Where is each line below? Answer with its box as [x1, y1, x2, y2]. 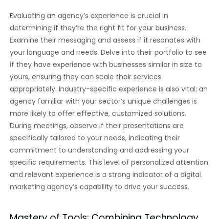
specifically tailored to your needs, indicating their [10, 133, 180, 143]
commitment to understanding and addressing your [10, 145, 189, 155]
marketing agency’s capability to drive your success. [10, 182, 189, 192]
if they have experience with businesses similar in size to [10, 60, 202, 70]
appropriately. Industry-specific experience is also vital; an [10, 84, 208, 94]
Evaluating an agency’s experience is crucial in [10, 11, 168, 21]
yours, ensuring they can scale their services [10, 72, 161, 82]
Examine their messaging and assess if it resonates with [10, 35, 200, 45]
